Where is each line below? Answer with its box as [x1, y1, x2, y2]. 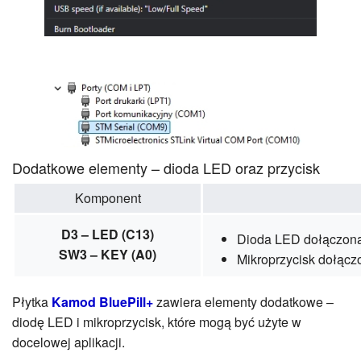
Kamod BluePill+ [52, 292, 153, 311]
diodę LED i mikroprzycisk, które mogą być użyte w [12, 312, 301, 331]
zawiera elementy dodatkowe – [153, 292, 334, 311]
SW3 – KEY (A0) [59, 244, 156, 263]
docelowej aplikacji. [12, 332, 125, 351]
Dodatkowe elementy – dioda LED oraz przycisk [12, 156, 320, 178]
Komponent [74, 188, 141, 207]
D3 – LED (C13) [61, 224, 154, 243]
